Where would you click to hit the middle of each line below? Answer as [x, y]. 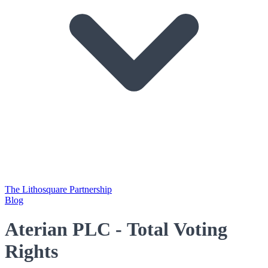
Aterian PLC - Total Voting [116, 229]
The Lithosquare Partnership [58, 189]
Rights [31, 252]
